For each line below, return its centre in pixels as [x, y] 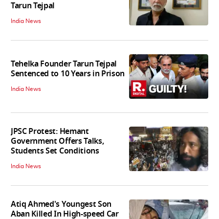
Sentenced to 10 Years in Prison [68, 74]
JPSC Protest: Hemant [50, 132]
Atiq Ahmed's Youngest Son [61, 205]
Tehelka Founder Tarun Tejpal [64, 64]
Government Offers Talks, [57, 142]
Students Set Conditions [55, 151]
